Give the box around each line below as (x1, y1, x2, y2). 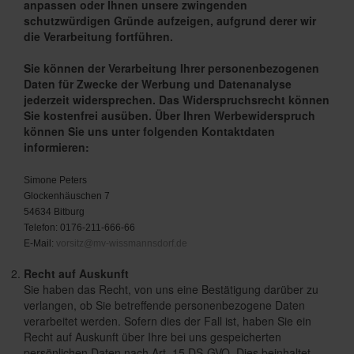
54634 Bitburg (24, 206, 85, 217)
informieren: (24, 139, 89, 155)
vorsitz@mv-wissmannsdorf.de (56, 238, 187, 249)
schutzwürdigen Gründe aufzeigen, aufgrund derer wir (24, 13, 316, 28)
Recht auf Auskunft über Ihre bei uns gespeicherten (24, 329, 281, 345)
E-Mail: (24, 238, 56, 249)
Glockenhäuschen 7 (24, 190, 110, 201)
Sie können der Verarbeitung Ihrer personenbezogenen (24, 60, 319, 76)
